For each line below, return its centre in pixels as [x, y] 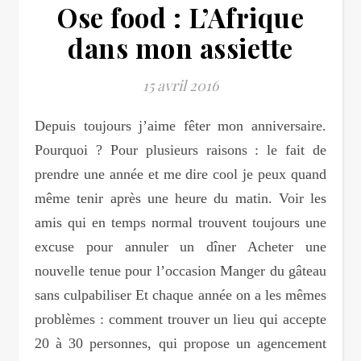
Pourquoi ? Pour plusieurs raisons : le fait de [180, 149]
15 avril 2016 [180, 85]
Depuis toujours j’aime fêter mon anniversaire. [40, 125]
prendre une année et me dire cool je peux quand [180, 174]
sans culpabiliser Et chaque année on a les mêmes [180, 295]
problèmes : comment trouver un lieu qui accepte [180, 319]
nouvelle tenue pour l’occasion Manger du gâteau [180, 270]
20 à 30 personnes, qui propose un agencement [180, 343]
